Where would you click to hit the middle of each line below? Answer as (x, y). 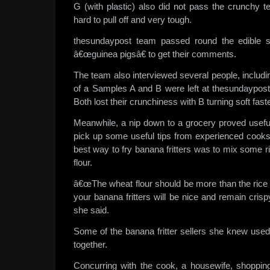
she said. (91, 210)
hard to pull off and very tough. (133, 20)
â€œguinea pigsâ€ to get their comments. (155, 54)
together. (90, 244)
